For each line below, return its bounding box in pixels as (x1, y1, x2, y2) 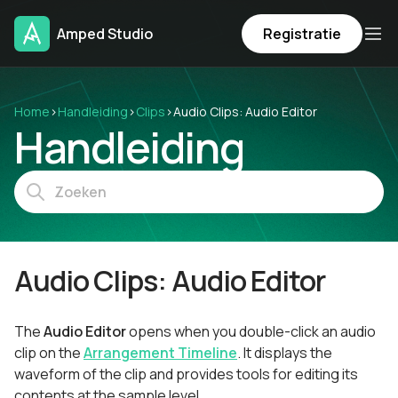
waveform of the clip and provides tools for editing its (14, 364, 358, 384)
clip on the (14, 343, 84, 362)
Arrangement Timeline (84, 343, 237, 362)
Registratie (263, 24, 341, 44)
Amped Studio (57, 24, 153, 44)
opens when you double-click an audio (126, 322, 376, 341)
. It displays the (237, 343, 332, 362)
